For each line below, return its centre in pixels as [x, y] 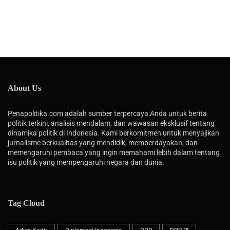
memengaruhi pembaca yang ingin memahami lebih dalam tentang [114, 152]
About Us [24, 88]
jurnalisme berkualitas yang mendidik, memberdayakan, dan [103, 142]
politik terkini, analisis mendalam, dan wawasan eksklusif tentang [111, 123]
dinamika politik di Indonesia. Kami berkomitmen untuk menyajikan [113, 133]
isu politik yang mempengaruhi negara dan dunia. [86, 162]
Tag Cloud [26, 203]
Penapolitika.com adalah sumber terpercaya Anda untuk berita [107, 113]
